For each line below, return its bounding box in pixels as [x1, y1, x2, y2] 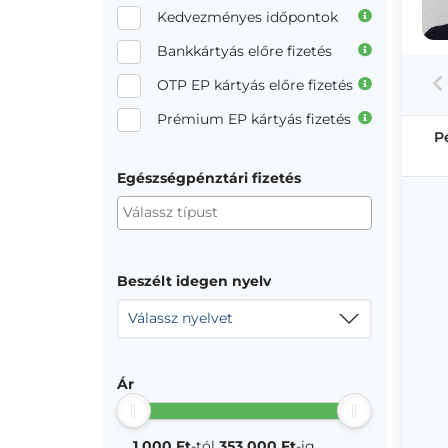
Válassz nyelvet [128, 309, 233, 327]
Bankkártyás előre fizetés [157, 42, 332, 60]
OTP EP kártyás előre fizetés [157, 76, 353, 94]
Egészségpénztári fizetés [117, 169, 301, 187]
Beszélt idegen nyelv [117, 272, 271, 290]
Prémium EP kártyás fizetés [157, 110, 351, 128]
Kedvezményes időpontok [157, 8, 338, 26]
